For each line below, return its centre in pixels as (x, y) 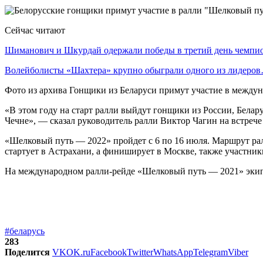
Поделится (27, 252)
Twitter (140, 252)
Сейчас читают (35, 30)
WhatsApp (173, 252)
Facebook (109, 252)
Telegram (210, 252)
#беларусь (25, 231)
